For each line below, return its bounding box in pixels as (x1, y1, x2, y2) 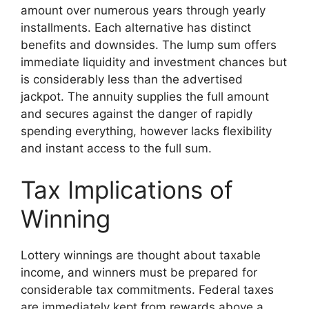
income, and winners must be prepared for (21, 265, 257, 279)
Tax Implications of (21, 175, 233, 204)
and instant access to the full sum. (21, 141, 212, 155)
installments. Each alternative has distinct (21, 21, 251, 34)
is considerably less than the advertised (21, 72, 243, 86)
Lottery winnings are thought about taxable (21, 248, 261, 262)
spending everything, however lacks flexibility (21, 124, 272, 138)
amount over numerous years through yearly (21, 3, 266, 17)
